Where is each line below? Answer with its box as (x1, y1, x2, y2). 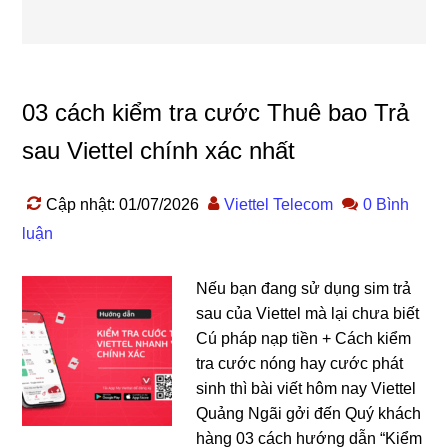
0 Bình (363, 195, 410, 213)
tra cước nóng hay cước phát (196, 354, 404, 372)
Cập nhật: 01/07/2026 (46, 195, 200, 213)
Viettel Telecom (224, 195, 334, 213)
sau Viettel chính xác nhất (22, 136, 296, 164)
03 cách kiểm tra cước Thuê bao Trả (22, 98, 410, 126)
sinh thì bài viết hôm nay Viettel (196, 379, 417, 397)
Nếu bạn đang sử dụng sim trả (196, 279, 412, 297)
